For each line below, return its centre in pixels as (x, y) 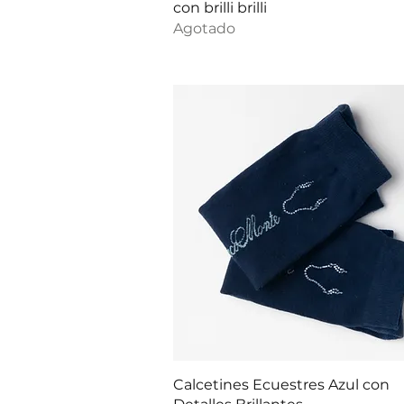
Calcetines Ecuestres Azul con (281, 385)
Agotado (204, 28)
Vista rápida (311, 384)
